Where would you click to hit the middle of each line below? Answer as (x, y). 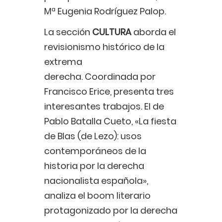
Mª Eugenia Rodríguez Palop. (105, 11)
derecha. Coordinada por (100, 77)
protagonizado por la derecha (111, 211)
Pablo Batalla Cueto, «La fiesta (110, 121)
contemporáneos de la (95, 151)
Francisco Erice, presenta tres (109, 92)
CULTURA (112, 32)
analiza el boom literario (97, 196)
